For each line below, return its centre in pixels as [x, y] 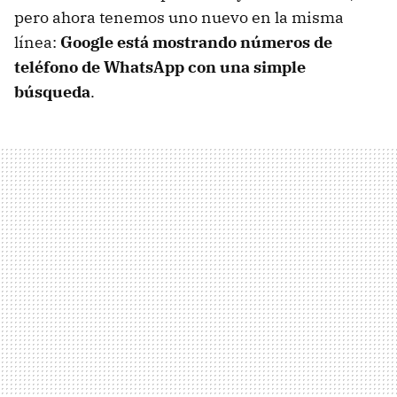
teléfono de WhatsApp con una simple [160, 66]
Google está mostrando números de [196, 42]
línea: [37, 42]
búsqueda [52, 91]
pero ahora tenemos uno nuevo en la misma [179, 17]
